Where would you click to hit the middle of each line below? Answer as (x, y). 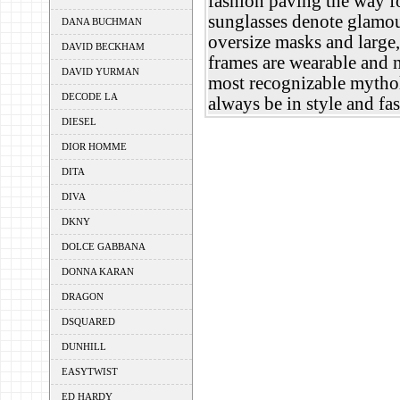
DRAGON (82, 296)
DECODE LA (89, 96)
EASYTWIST (89, 371)
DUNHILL (83, 346)
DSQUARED (88, 321)
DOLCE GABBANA (103, 246)
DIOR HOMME (94, 146)
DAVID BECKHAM (103, 46)
